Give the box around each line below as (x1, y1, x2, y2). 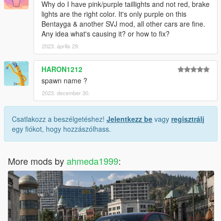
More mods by (8, 154, 67, 167)
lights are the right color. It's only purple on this (41, 8, 186, 19)
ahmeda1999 (67, 154, 118, 167)
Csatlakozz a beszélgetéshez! (12, 113, 107, 124)
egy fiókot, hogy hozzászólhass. (12, 123, 111, 134)
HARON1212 (41, 64, 82, 74)
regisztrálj (171, 113, 204, 124)
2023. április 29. (42, 41, 79, 50)
